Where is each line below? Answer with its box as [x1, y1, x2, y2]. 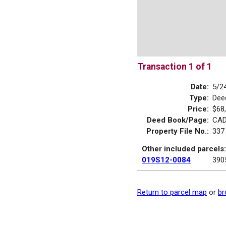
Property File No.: [146, 126, 209, 136]
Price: [188, 104, 209, 114]
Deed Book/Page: [147, 115, 209, 125]
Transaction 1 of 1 [137, 62, 212, 72]
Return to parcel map [137, 187, 207, 197]
